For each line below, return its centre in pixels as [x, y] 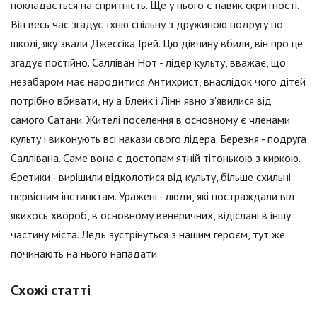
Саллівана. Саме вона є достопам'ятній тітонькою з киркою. [155, 158]
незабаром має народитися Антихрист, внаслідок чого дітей [158, 82]
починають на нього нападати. [85, 254]
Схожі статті [51, 290]
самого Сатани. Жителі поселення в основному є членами [150, 120]
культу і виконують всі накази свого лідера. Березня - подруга [158, 139]
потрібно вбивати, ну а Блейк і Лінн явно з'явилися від [141, 101]
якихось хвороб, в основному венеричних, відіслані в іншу [151, 215]
